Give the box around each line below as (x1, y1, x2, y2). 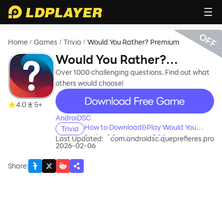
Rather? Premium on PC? (84, 132, 166, 142)
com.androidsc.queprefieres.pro (111, 134, 214, 143)
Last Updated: (55, 134, 103, 143)
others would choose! (55, 78, 123, 88)
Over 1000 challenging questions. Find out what (55, 67, 210, 77)
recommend (55, 87, 101, 97)
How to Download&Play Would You (84, 122, 196, 132)
